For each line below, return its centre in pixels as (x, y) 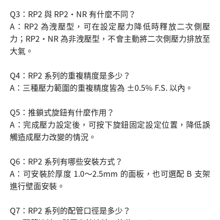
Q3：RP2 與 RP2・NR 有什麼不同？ (73, 14)
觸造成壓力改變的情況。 (53, 136)
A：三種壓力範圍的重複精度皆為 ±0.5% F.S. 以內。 (101, 87)
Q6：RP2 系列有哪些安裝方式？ (66, 161)
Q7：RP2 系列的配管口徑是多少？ (70, 210)
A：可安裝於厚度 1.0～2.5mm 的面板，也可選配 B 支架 (110, 173)
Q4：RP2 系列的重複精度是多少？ (70, 75)
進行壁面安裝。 (37, 185)
